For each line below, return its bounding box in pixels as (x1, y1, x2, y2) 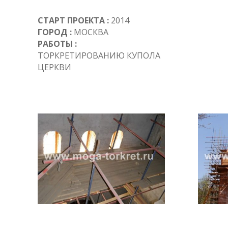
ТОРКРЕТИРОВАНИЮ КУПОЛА (37, 50, 160, 62)
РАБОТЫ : (37, 38, 77, 50)
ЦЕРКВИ (37, 62, 71, 73)
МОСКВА (71, 26, 108, 38)
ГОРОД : (37, 26, 72, 38)
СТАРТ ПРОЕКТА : (37, 15, 109, 26)
